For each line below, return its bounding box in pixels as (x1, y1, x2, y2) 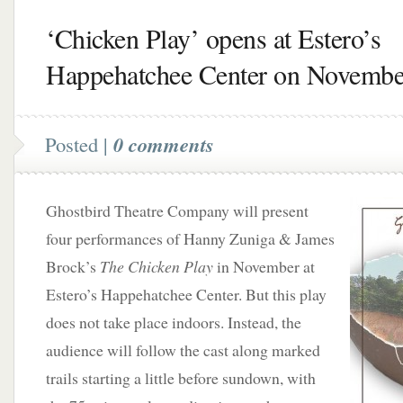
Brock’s (46, 255, 100, 277)
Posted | (45, 130, 113, 157)
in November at (213, 255, 315, 277)
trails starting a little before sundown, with (46, 367, 316, 389)
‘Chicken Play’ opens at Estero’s (46, 20, 381, 56)
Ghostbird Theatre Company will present (46, 200, 309, 221)
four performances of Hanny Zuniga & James (46, 228, 335, 249)
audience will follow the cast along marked (46, 339, 320, 361)
